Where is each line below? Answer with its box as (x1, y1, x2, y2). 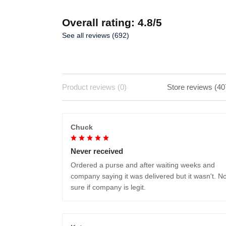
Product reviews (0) (62, 82, 127, 91)
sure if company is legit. (71, 183, 146, 191)
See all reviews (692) (62, 31, 129, 39)
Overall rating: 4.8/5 (62, 16, 162, 28)
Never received (71, 146, 123, 155)
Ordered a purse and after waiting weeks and (71, 160, 215, 169)
